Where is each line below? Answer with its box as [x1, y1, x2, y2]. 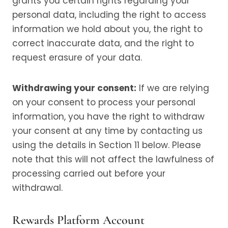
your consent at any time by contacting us [12, 125, 203, 137]
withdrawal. [12, 182, 63, 194]
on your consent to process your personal [12, 96, 195, 108]
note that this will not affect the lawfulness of [12, 153, 214, 165]
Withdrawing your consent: [12, 82, 136, 94]
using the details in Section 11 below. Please [12, 139, 201, 151]
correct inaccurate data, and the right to [12, 37, 194, 49]
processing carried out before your [12, 167, 165, 180]
